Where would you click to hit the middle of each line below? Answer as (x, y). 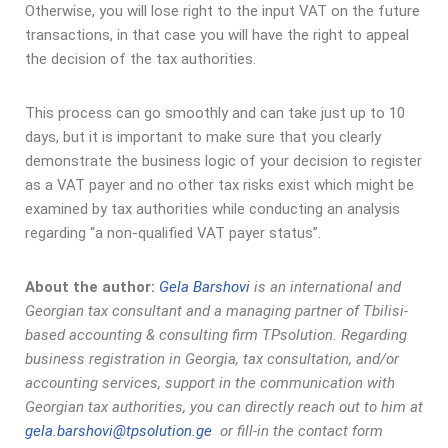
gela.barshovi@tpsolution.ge (118, 431)
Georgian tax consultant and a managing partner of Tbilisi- (216, 311)
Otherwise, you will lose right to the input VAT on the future (222, 11)
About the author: (90, 287)
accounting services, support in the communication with (210, 383)
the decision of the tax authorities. (146, 59)
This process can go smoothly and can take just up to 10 (215, 113)
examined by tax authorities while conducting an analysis (212, 209)
